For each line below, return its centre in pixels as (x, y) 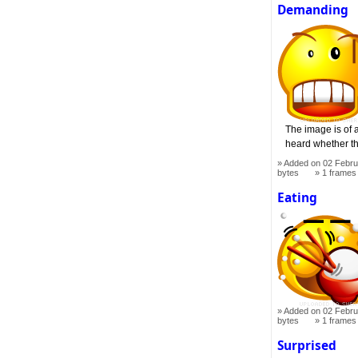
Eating (298, 197)
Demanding (313, 10)
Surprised (307, 345)
